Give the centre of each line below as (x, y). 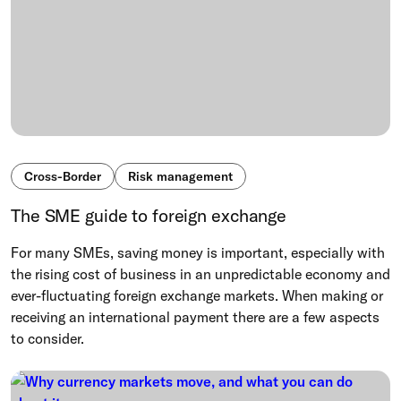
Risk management (180, 177)
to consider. (47, 339)
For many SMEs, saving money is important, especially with (198, 253)
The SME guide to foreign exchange (149, 216)
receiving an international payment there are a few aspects (195, 317)
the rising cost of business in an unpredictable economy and (200, 274)
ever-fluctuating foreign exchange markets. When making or (197, 296)
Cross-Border (63, 177)
